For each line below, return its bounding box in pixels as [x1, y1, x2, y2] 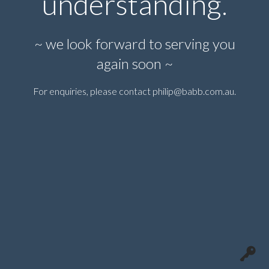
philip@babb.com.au [153, 85, 234, 97]
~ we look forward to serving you [34, 35, 235, 52]
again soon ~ [96, 55, 173, 72]
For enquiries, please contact [33, 85, 153, 97]
